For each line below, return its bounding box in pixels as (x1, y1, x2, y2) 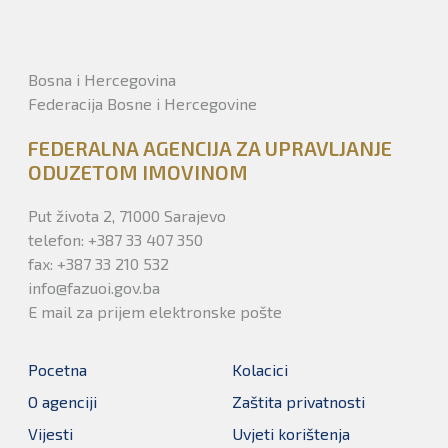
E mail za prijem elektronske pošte (28, 302, 282, 321)
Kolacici (232, 360, 288, 379)
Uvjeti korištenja (232, 424, 350, 443)
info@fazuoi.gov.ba (28, 278, 160, 297)
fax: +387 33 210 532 (28, 254, 169, 273)
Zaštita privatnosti (232, 392, 365, 411)
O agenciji (28, 392, 97, 411)
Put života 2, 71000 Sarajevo (28, 206, 226, 225)
